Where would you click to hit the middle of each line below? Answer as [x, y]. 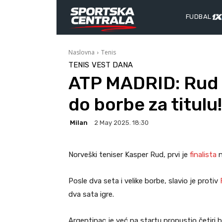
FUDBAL [199, 17]
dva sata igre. [91, 194]
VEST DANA [112, 65]
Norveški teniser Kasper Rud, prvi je [129, 155]
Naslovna [82, 52]
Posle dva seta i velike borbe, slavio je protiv [144, 181]
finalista [204, 155]
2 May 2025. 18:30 [121, 123]
